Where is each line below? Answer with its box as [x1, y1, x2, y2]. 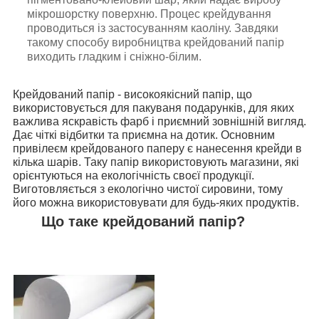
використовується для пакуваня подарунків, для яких [13, 101, 294, 114]
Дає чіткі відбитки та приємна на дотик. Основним [13, 128, 275, 141]
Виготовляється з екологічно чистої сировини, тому [13, 182, 283, 195]
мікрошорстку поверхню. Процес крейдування [27, 7, 271, 20]
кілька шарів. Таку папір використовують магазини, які [13, 155, 299, 168]
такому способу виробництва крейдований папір [27, 36, 284, 48]
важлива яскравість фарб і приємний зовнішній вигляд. [13, 115, 306, 127]
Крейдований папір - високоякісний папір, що [13, 88, 252, 100]
